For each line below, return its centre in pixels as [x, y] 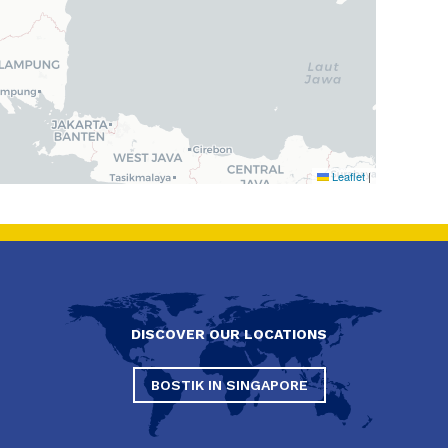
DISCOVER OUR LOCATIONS [229, 334]
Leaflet [347, 176]
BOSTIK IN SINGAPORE [229, 385]
